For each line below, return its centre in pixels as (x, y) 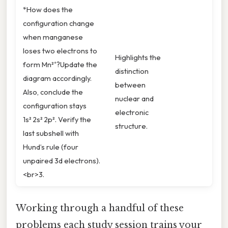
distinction (132, 71)
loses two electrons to (60, 51)
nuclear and (134, 99)
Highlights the (138, 58)
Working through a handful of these (100, 208)
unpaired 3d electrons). (62, 161)
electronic (132, 112)
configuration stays (55, 106)
